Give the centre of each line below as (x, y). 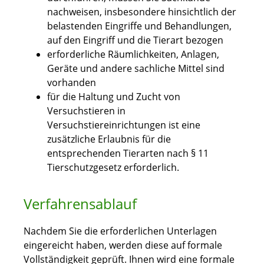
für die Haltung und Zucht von (114, 97)
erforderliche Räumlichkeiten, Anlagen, (133, 55)
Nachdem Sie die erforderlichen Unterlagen (120, 231)
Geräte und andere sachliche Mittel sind (136, 69)
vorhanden (72, 83)
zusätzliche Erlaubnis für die (109, 139)
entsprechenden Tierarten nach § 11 (128, 154)
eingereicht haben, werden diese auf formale (123, 245)
